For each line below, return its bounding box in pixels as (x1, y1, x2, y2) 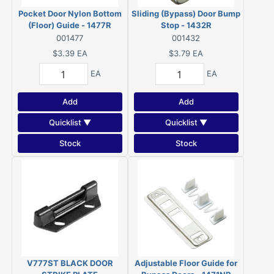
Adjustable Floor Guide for (135, 258, 237, 268)
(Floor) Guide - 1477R (28, 20, 111, 30)
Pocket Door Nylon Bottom (18, 9, 122, 18)
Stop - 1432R (160, 20, 212, 30)
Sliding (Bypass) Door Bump (131, 9, 240, 18)
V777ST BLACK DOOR (26, 258, 113, 268)
